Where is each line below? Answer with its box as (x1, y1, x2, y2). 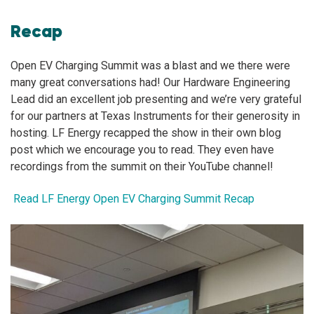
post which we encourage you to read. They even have (11, 142, 274, 156)
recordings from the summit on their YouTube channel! (11, 159, 273, 173)
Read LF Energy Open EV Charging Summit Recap (13, 192, 254, 206)
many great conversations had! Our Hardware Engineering (11, 75, 290, 89)
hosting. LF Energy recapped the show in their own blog (11, 125, 281, 139)
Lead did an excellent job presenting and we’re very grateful (11, 92, 301, 106)
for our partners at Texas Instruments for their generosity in (11, 109, 300, 123)
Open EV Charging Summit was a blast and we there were (11, 58, 290, 72)
